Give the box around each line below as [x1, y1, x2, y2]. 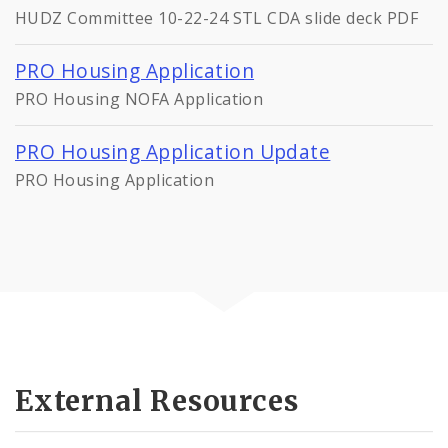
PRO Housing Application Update [15, 138, 331, 166]
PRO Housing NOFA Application [15, 88, 264, 111]
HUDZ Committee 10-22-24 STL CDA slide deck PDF [15, 7, 419, 30]
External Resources [15, 382, 299, 419]
